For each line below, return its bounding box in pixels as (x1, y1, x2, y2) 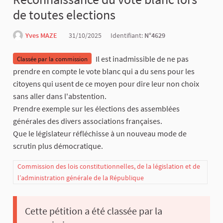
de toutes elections (13, 6, 115, 23)
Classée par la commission (17, 54, 88, 63)
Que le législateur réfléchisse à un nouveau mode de (13, 128, 187, 139)
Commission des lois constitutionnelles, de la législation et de (17, 162, 200, 171)
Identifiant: (111, 31, 144, 40)
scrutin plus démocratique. (13, 141, 103, 151)
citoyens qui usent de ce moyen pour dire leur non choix (13, 79, 199, 89)
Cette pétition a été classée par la (25, 205, 162, 218)
